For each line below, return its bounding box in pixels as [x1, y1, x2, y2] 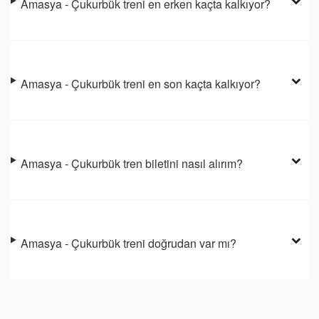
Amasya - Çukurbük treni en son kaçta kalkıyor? [21, 75, 261, 93]
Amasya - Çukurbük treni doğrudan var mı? [21, 235, 237, 252]
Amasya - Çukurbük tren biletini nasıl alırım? [21, 155, 244, 172]
